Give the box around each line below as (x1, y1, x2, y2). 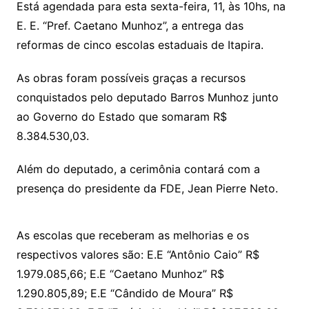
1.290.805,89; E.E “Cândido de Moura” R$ (16, 286, 233, 301)
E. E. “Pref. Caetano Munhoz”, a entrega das (16, 19, 243, 33)
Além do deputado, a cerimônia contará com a (16, 162, 260, 177)
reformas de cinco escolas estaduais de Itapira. (16, 38, 263, 52)
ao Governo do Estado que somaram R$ (16, 110, 227, 124)
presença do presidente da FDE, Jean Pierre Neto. (16, 181, 278, 196)
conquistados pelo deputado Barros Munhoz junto (16, 90, 279, 105)
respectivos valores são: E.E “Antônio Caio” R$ (16, 248, 259, 262)
